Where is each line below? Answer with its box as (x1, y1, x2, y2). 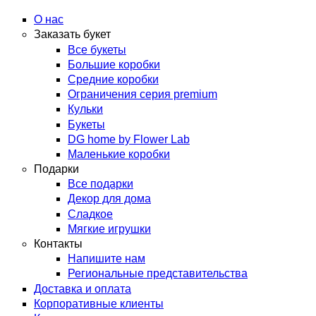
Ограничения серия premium (68, 88, 217, 101)
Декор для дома (68, 193, 151, 205)
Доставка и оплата (34, 282, 131, 295)
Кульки (68, 103, 103, 116)
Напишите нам (68, 253, 145, 265)
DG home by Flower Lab (68, 133, 190, 145)
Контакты (34, 238, 83, 250)
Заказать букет (34, 28, 111, 41)
